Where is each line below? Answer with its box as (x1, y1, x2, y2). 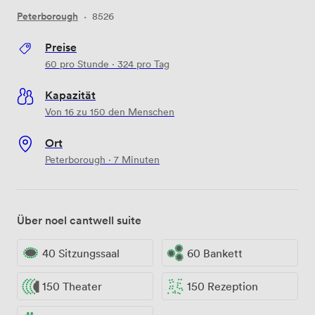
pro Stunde (57, 56, 109, 70)
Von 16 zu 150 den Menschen (45, 104, 174, 118)
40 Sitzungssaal (42, 245, 120, 260)
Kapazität (45, 86, 96, 103)
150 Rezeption (187, 279, 258, 294)
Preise (45, 39, 77, 55)
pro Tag (134, 56, 169, 70)
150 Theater (42, 279, 102, 294)
